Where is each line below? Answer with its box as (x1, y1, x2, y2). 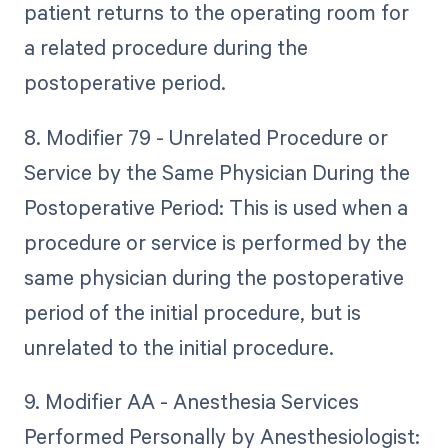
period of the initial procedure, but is (23, 297, 361, 326)
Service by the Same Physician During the (23, 157, 410, 186)
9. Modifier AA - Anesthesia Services (23, 386, 359, 415)
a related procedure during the (23, 33, 308, 62)
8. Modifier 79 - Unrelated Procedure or (23, 122, 388, 151)
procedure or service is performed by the (23, 227, 407, 256)
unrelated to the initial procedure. (23, 332, 334, 361)
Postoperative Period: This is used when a (23, 192, 408, 221)
